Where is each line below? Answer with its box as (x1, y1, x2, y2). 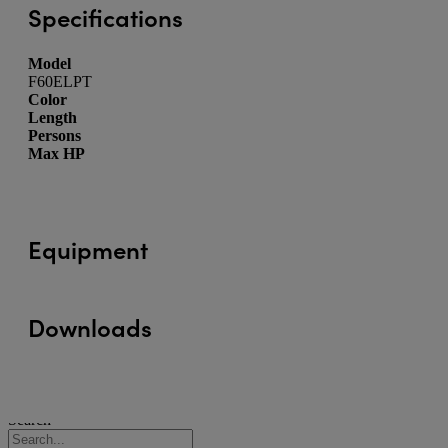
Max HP (28, 144, 85, 162)
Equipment (28, 231, 148, 265)
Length (28, 108, 77, 126)
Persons (28, 126, 81, 144)
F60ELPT (28, 72, 92, 90)
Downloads (28, 309, 152, 343)
